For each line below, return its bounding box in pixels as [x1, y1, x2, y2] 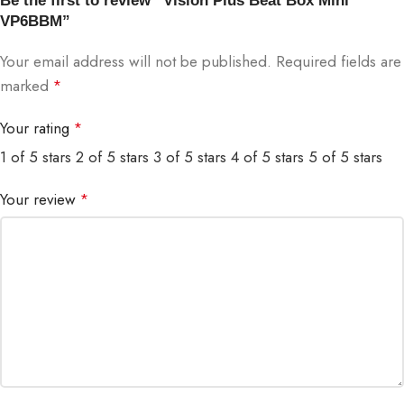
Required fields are [276, 50, 401, 73]
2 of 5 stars [76, 146, 149, 169]
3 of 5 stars [153, 146, 226, 169]
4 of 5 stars [231, 146, 304, 169]
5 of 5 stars [308, 146, 382, 169]
